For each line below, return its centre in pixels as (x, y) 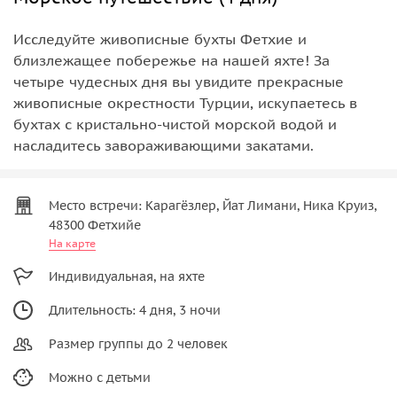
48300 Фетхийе (95, 225)
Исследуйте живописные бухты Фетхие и (160, 39)
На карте (72, 243)
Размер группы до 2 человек (138, 343)
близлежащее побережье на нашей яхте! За (171, 60)
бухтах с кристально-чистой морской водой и (175, 124)
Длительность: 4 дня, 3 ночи (135, 310)
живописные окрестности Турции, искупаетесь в (185, 102)
